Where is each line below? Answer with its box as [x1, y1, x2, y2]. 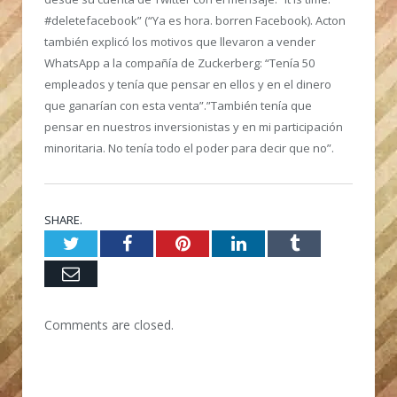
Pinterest [189, 233, 253, 252]
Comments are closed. [44, 315, 174, 333]
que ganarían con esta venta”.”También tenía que [44, 97, 312, 113]
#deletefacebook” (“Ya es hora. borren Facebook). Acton [44, 12, 346, 28]
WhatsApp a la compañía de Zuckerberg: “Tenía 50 [44, 54, 315, 71]
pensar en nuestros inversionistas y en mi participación [44, 118, 343, 135]
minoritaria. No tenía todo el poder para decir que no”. [44, 139, 334, 156]
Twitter [78, 233, 131, 252]
